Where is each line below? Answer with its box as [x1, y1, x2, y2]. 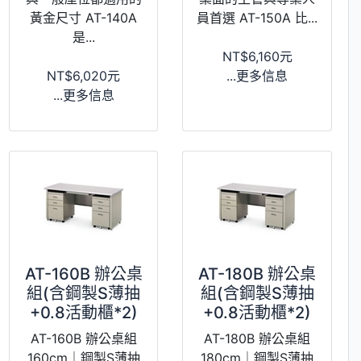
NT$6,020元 [47, 67, 121, 84]
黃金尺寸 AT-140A [30, 9, 138, 26]
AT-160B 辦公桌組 [30, 330, 137, 346]
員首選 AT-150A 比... [197, 9, 318, 26]
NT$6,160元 [222, 48, 293, 64]
